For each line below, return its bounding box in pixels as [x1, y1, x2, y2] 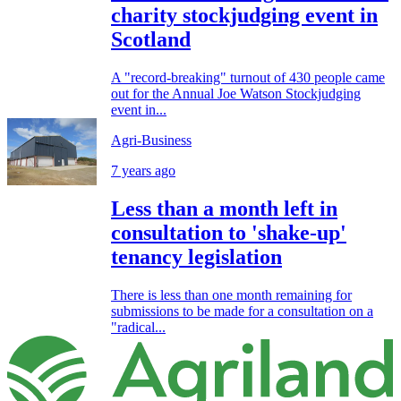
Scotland [111, 27, 191, 51]
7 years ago [111, 162, 175, 178]
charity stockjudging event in [111, 3, 378, 27]
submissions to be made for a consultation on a [111, 303, 373, 319]
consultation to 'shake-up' [111, 220, 346, 244]
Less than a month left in [111, 196, 337, 220]
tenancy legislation [111, 244, 282, 269]
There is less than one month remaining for [111, 286, 352, 303]
